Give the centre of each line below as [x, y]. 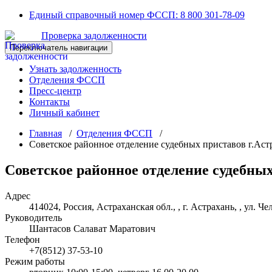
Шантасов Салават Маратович [92, 228]
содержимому [33, 36]
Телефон [22, 239]
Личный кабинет [64, 113]
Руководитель [33, 217]
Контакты [49, 102]
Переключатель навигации [59, 48]
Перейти [22, 14]
